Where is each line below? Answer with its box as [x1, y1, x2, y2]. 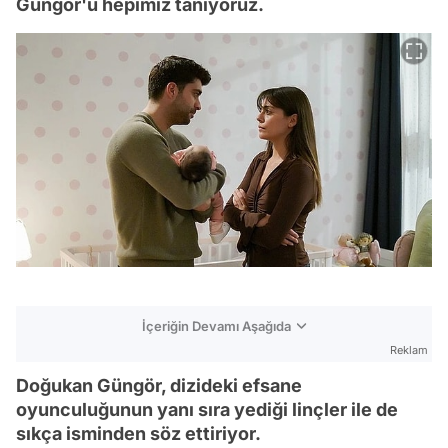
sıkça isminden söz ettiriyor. [16, 422, 261, 444]
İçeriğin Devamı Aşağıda [142, 317, 291, 334]
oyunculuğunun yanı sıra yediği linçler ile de [16, 398, 398, 420]
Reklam [390, 342, 428, 357]
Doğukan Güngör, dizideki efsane [16, 374, 302, 396]
